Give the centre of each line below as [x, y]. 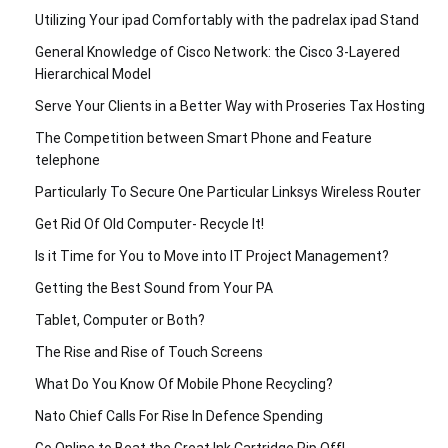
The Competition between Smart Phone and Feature [203, 138]
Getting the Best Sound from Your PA [154, 288]
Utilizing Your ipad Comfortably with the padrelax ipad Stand [227, 20]
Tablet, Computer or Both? [120, 320]
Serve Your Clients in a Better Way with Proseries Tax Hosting [230, 106]
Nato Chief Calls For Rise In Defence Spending [179, 416]
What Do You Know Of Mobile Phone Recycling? [184, 384]
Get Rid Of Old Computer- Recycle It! [149, 224]
